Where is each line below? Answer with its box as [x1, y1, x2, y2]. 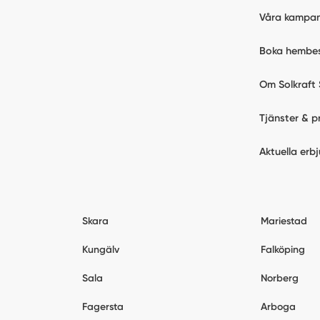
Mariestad [260, 215, 307, 228]
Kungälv [82, 244, 120, 256]
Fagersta [82, 301, 124, 314]
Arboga [260, 301, 296, 314]
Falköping [260, 244, 305, 256]
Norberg [260, 272, 299, 285]
